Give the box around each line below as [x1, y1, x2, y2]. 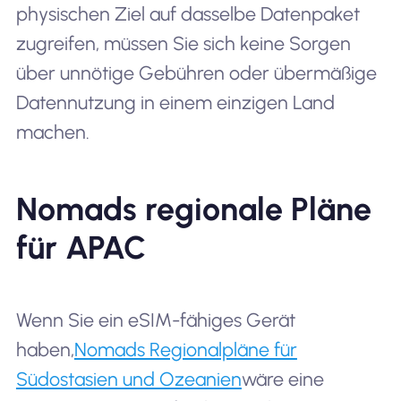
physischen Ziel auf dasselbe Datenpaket [15, 3, 360, 26]
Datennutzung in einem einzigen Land [15, 91, 335, 115]
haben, [15, 337, 74, 361]
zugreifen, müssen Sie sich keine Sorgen [15, 32, 351, 55]
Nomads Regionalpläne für [73, 337, 297, 361]
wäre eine [241, 367, 324, 390]
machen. [15, 121, 90, 144]
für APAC [15, 227, 146, 267]
